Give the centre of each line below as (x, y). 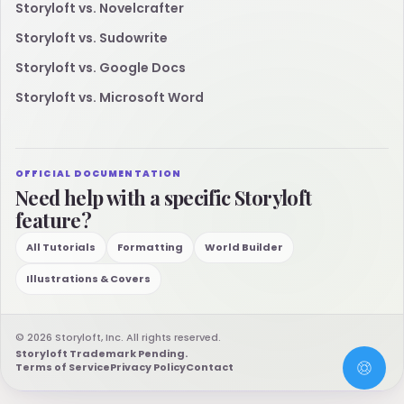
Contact (210, 367)
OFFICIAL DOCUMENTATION (99, 174)
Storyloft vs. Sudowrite (92, 38)
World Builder (244, 248)
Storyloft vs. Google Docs (101, 68)
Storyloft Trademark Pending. (101, 354)
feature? (54, 220)
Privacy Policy (148, 367)
